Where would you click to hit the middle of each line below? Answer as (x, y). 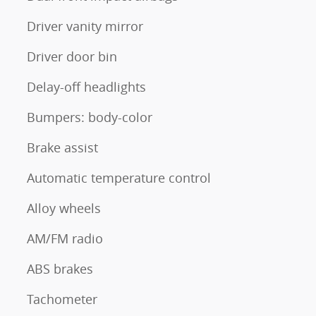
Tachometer (62, 299)
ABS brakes (60, 269)
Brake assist (62, 147)
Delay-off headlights (86, 87)
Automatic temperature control (119, 178)
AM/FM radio (65, 238)
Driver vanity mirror (85, 26)
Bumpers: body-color (90, 117)
